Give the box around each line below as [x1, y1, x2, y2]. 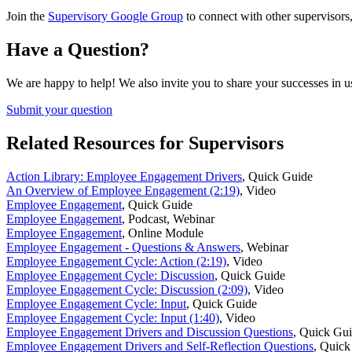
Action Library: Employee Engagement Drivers [6, 169, 242, 183]
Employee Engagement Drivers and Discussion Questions [6, 324, 293, 339]
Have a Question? [6, 38, 149, 60]
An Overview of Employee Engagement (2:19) [6, 183, 240, 197]
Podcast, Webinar [128, 211, 214, 225]
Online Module [128, 225, 203, 240]
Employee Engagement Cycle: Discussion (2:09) [6, 282, 247, 296]
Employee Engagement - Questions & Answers [6, 240, 240, 254]
